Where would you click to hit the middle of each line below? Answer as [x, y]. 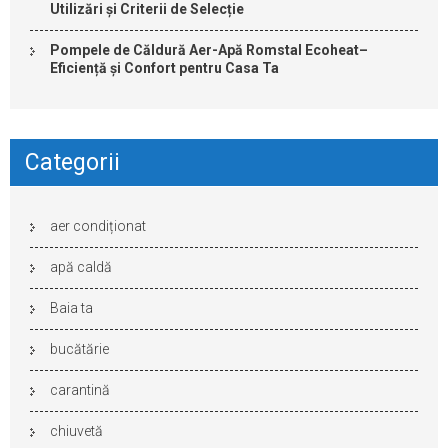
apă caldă [81, 267]
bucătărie [79, 349]
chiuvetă [76, 431]
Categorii [72, 163]
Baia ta [71, 308]
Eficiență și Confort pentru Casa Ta [164, 68]
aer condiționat [98, 226]
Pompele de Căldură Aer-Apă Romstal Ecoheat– [209, 50]
